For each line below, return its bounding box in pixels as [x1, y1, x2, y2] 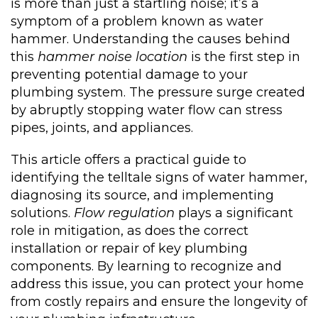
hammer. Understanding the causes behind [11, 31, 290, 47]
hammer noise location [38, 49, 187, 65]
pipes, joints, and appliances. [11, 120, 193, 136]
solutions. [11, 205, 74, 221]
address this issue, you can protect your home [11, 276, 304, 292]
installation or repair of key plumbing [11, 241, 248, 256]
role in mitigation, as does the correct [11, 223, 248, 238]
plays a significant [175, 205, 293, 221]
